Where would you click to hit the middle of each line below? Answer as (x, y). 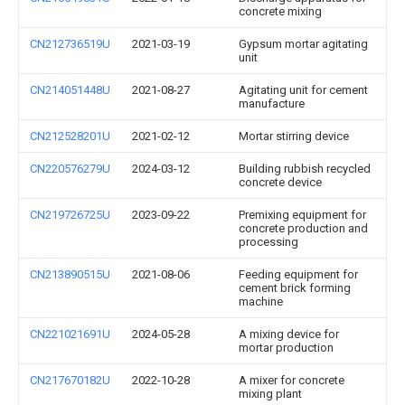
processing (268, 242)
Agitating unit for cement (303, 90)
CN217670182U (70, 380)
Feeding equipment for (298, 274)
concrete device (280, 182)
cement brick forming (295, 288)
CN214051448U (70, 90)
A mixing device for (289, 334)
